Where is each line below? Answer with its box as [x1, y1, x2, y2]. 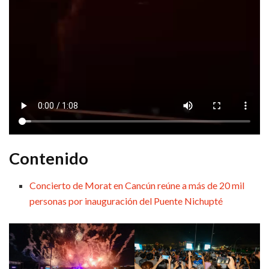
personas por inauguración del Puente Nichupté [29, 195, 223, 207]
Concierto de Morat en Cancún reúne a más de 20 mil [29, 180, 245, 191]
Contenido [9, 148, 88, 169]
